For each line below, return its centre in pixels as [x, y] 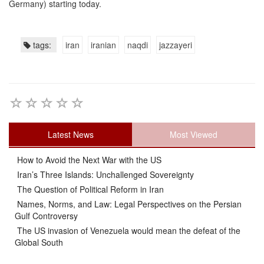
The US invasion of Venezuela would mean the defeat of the [128, 230]
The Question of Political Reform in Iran [89, 189]
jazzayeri [176, 45]
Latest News [70, 134]
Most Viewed [194, 134]
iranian [103, 45]
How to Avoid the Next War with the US [88, 159]
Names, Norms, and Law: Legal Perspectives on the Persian [128, 204]
